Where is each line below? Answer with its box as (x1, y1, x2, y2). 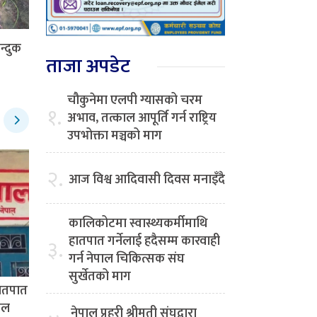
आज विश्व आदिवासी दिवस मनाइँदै (69, 169, 225, 191)
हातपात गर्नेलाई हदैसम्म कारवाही (69, 231, 220, 253)
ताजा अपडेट (46, 50, 130, 83)
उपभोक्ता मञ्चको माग (67, 125, 162, 147)
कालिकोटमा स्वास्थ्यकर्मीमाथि (69, 213, 207, 235)
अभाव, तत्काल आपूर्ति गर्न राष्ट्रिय (67, 108, 217, 129)
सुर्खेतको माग (69, 266, 131, 288)
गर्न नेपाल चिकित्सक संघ (69, 248, 185, 270)
